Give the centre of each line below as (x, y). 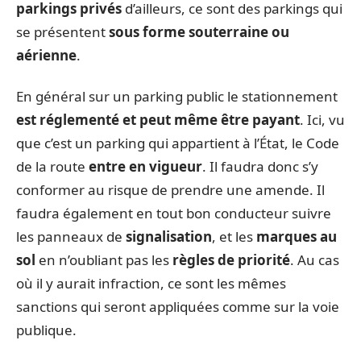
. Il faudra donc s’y (260, 166)
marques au (297, 237)
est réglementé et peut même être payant (158, 120)
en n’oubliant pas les (102, 260)
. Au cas (315, 260)
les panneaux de (71, 237)
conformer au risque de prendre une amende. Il (170, 190)
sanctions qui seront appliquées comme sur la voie (178, 307)
